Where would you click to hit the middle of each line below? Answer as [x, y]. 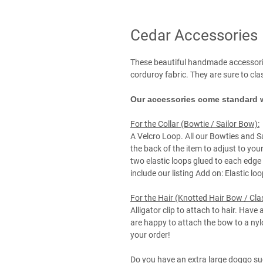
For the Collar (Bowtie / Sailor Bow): [195, 124]
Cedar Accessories [194, 36]
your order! [151, 235]
